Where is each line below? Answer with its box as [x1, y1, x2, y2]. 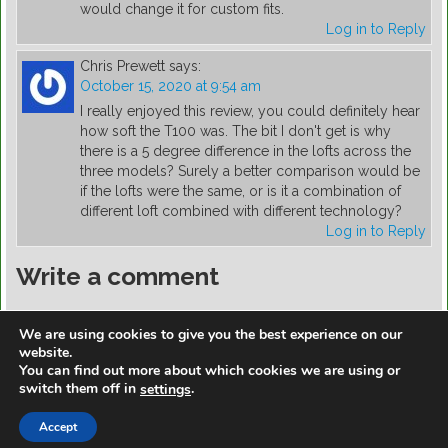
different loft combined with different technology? [80, 203, 402, 220]
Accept [39, 419, 77, 435]
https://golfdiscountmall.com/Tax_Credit [9, 389, 275, 406]
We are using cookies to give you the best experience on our [19, 325, 402, 345]
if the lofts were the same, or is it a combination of [80, 183, 401, 200]
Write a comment [16, 262, 219, 292]
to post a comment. [165, 309, 296, 326]
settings [140, 380, 191, 399]
